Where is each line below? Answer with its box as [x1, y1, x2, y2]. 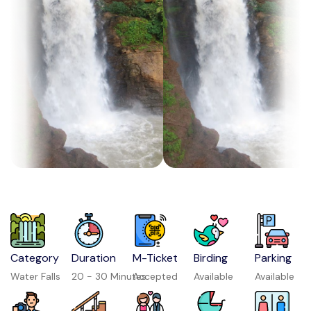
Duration [72, 251, 117, 265]
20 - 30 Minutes [72, 270, 147, 283]
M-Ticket [133, 251, 178, 265]
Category [10, 251, 59, 265]
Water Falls [10, 270, 60, 283]
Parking [255, 251, 292, 265]
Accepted [133, 270, 178, 283]
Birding [194, 251, 228, 265]
